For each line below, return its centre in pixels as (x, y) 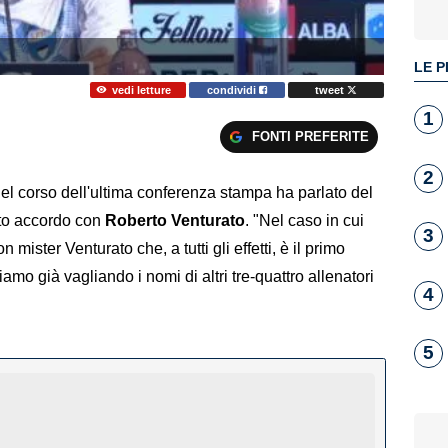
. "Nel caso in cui (304, 221)
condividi (233, 89)
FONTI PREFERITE (310, 136)
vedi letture (141, 89)
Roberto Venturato (175, 221)
